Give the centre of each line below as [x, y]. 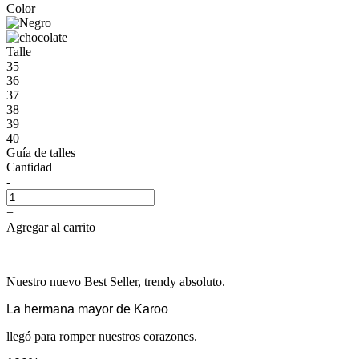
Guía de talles [41, 152]
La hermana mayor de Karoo [87, 309]
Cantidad [29, 167]
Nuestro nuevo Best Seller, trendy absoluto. [116, 281]
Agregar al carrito [51, 227]
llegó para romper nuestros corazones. [102, 336]
